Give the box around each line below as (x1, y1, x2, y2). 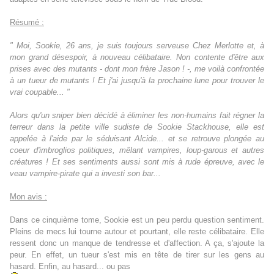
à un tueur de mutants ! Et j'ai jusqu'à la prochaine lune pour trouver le (10, 76, 264, 86)
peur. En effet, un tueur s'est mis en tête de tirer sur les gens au (10, 250, 264, 260)
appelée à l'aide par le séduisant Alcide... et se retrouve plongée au (10, 134, 264, 144)
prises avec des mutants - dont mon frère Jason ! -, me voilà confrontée (10, 64, 264, 74)
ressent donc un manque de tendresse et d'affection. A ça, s (10, 239, 232, 248)
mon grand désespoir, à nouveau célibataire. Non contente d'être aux (10, 53, 264, 62)
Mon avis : (10, 192, 47, 202)
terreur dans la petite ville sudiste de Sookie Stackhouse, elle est (10, 122, 264, 132)
